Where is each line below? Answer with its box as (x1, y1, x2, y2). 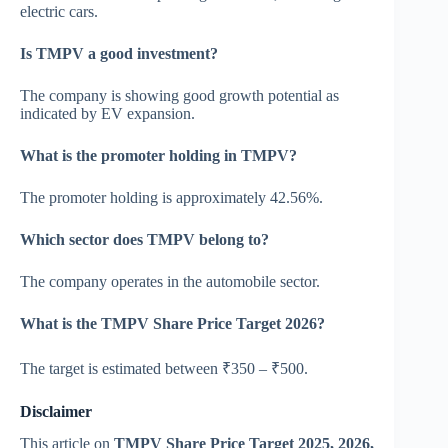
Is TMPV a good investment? (20, 44, 218, 62)
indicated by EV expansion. (20, 104, 195, 122)
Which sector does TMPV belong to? (20, 230, 269, 248)
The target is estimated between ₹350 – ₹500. (20, 359, 308, 377)
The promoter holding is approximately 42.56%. (20, 188, 323, 206)
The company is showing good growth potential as (20, 86, 339, 104)
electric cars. (20, 2, 98, 20)
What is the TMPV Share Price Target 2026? (20, 314, 325, 332)
